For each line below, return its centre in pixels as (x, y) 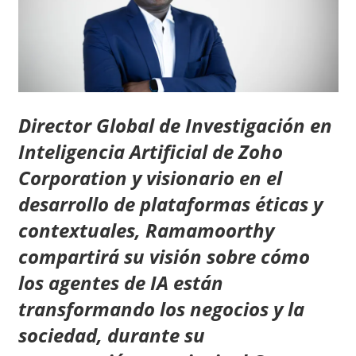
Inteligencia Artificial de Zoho (150, 151)
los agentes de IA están (120, 282)
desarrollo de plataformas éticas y (170, 203)
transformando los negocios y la (161, 308)
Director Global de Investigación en (175, 125)
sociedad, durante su (111, 335)
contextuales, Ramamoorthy (146, 230)
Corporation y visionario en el (150, 177)
